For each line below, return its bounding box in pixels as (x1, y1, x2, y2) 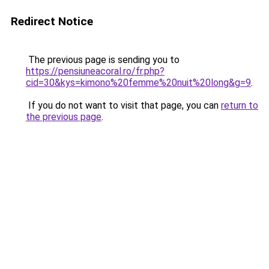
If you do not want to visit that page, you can (26, 100, 221, 111)
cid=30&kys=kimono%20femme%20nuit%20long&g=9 (26, 77, 251, 88)
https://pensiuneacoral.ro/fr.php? (26, 65, 165, 77)
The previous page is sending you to (26, 54, 180, 65)
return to (221, 100, 258, 111)
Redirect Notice (11, 14, 93, 28)
